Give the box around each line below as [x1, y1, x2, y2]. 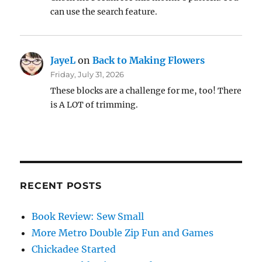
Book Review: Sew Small [32, 211, 144, 223]
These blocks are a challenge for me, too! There [50, 85, 242, 96]
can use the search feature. [50, 6, 158, 18]
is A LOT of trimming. [50, 99, 139, 111]
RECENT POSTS [20, 180, 102, 192]
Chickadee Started [32, 243, 116, 256]
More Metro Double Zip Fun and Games [32, 227, 214, 239]
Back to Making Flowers [92, 54, 205, 67]
